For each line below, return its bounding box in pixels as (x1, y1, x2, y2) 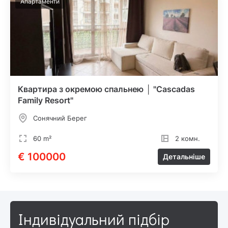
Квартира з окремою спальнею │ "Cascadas (18, 84, 195, 95)
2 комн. (175, 134, 200, 143)
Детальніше (163, 152, 205, 161)
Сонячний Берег (33, 114, 87, 123)
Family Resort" (18, 95, 73, 106)
